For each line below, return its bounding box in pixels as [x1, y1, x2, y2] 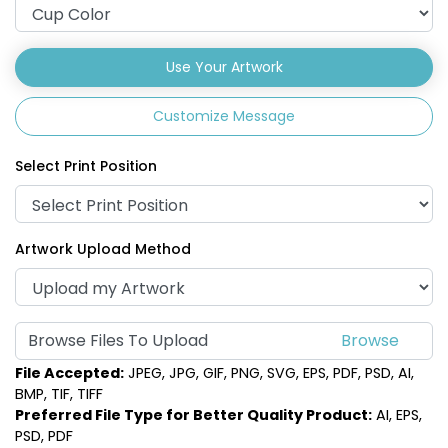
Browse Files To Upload [28, 329, 208, 353]
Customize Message [153, 106, 295, 127]
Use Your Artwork [165, 57, 283, 78]
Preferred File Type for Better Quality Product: [15, 404, 372, 425]
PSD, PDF [15, 425, 73, 446]
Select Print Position [15, 156, 157, 177]
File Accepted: [15, 362, 124, 383]
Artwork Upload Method [15, 239, 191, 260]
